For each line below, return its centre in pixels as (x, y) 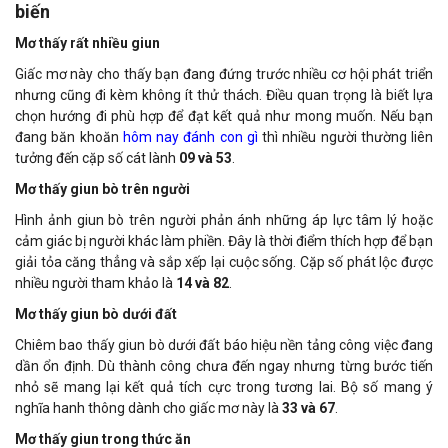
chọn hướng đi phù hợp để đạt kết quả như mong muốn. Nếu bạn (224, 115)
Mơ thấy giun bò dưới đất (96, 313)
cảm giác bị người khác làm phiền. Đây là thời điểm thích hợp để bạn (224, 240)
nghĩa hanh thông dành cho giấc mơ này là (148, 407)
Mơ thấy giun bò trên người (102, 188)
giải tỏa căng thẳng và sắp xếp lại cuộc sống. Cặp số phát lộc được (224, 261)
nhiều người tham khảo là (95, 282)
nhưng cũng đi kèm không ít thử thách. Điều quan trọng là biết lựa (224, 94)
